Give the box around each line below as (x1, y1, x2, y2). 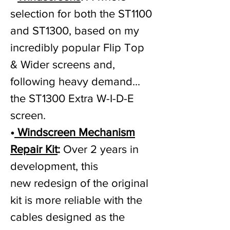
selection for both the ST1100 (10, 8, 152, 20)
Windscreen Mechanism (14, 126, 135, 138)
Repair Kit (10, 143, 57, 155)
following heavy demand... (10, 75, 140, 87)
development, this (10, 160, 98, 172)
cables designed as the (10, 211, 125, 223)
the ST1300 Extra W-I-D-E (10, 92, 134, 104)
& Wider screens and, (10, 59, 115, 70)
